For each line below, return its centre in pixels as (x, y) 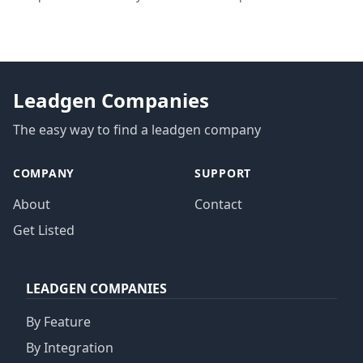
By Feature (58, 322)
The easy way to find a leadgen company (137, 130)
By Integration (70, 348)
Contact (218, 204)
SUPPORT (223, 173)
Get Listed (44, 230)
